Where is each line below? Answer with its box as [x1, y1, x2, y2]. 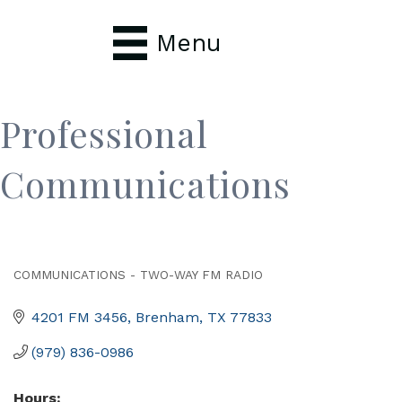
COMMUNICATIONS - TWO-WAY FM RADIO [13, 267, 263, 282]
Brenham [135, 308, 199, 326]
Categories [13, 277, 115, 303]
